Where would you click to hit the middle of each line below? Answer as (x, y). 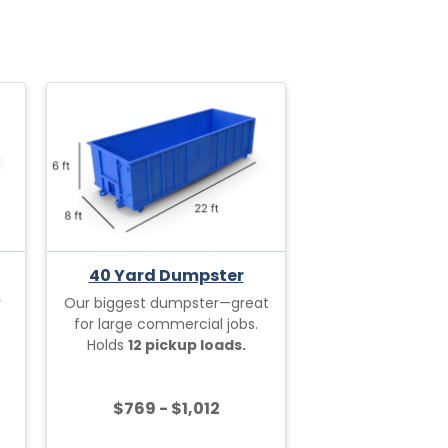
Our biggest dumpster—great (166, 302)
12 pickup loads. (186, 344)
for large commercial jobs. (166, 323)
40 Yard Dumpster (166, 275)
